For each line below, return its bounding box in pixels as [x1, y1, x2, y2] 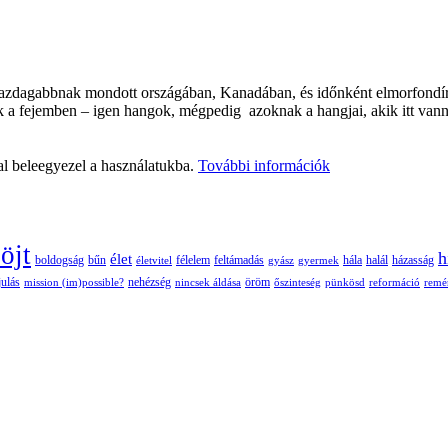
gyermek [298, 253, 339, 266]
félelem [176, 252, 210, 267]
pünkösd [325, 275, 365, 288]
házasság [392, 253, 434, 267]
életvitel [136, 253, 172, 266]
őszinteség [274, 275, 321, 288]
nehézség [128, 274, 171, 289]
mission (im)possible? [24, 275, 124, 288]
